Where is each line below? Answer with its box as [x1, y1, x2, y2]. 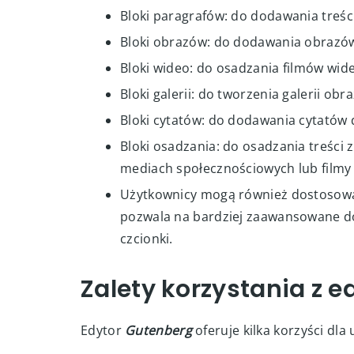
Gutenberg [125, 322, 192, 339]
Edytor [81, 322, 126, 339]
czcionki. [120, 230, 173, 247]
